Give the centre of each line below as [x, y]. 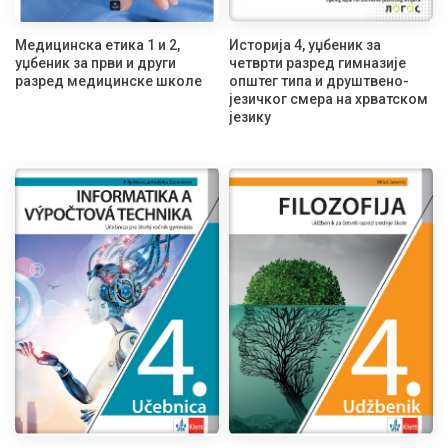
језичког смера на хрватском [328, 99]
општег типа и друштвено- [319, 81]
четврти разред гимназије [317, 63]
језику [250, 117]
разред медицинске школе [108, 81]
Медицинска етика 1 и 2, [97, 45]
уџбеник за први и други [95, 63]
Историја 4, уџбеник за [305, 45]
